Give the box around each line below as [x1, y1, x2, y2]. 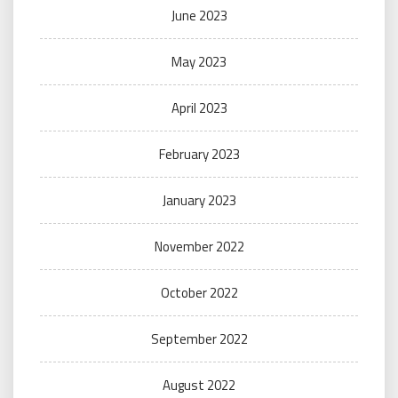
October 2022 [160, 283, 238, 304]
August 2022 [163, 375, 235, 396]
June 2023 [171, 5, 227, 27]
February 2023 [158, 144, 240, 165]
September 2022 [150, 329, 248, 350]
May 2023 [171, 52, 227, 73]
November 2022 [154, 236, 244, 258]
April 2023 [171, 98, 227, 119]
